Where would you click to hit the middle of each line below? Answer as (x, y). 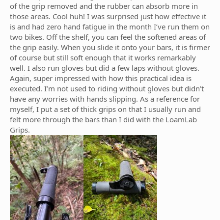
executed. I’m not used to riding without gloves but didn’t (107, 88)
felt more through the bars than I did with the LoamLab (103, 119)
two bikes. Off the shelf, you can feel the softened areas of (108, 37)
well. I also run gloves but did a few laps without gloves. (105, 68)
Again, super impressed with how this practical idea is (101, 78)
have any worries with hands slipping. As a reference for (105, 99)
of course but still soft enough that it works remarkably (103, 57)
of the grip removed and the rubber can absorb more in (104, 6)
